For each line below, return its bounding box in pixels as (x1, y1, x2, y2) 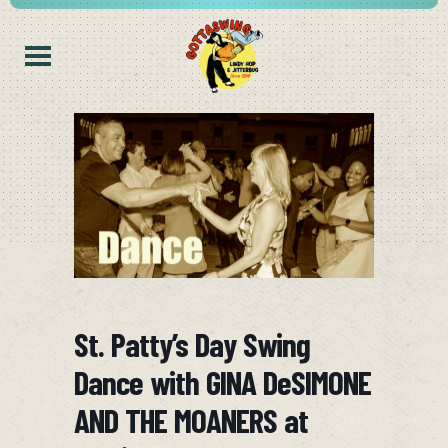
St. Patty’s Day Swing (74, 324, 310, 365)
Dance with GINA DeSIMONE (74, 362, 371, 403)
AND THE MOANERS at (74, 400, 308, 441)
